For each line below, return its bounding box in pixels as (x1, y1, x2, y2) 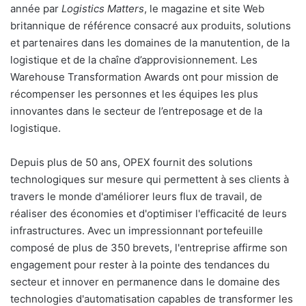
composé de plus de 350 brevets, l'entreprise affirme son (10, 241, 288, 255)
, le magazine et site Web (144, 2, 264, 16)
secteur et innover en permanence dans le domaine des (10, 275, 280, 289)
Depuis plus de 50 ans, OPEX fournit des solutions (10, 156, 253, 169)
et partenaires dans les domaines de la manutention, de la (10, 36, 290, 50)
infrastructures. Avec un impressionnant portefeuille (10, 224, 263, 238)
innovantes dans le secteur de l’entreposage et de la (10, 105, 262, 118)
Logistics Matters (59, 2, 144, 16)
